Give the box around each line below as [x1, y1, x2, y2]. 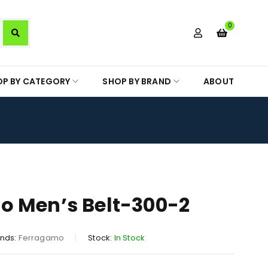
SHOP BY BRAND [102, 75, 171, 87]
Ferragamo [19, 232, 65, 243]
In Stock [114, 232, 145, 243]
